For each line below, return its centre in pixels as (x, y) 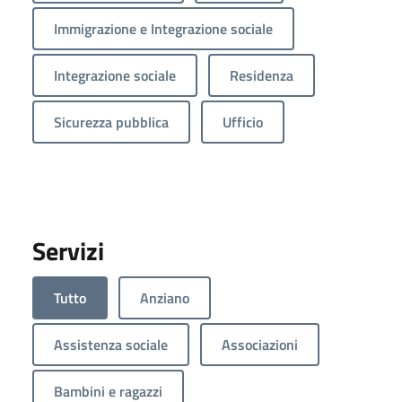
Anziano (165, 297)
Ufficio (243, 122)
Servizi (68, 250)
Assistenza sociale (111, 344)
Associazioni (260, 344)
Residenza (262, 75)
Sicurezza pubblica (111, 122)
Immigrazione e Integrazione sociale (163, 28)
